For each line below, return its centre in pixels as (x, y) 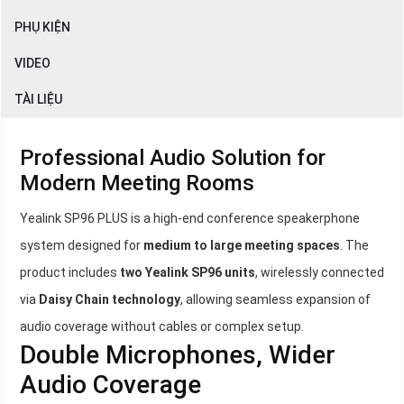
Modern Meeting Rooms (137, 184)
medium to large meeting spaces (242, 246)
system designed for (82, 246)
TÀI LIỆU (38, 100)
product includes (70, 273)
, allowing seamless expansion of (275, 300)
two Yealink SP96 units (188, 273)
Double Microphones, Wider (178, 355)
